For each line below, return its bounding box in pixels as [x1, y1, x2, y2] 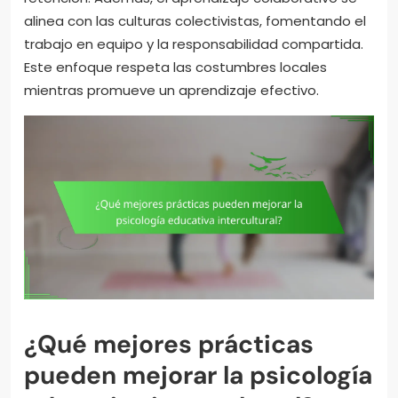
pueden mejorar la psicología [24, 359, 372, 393]
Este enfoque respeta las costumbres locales [24, 58, 327, 77]
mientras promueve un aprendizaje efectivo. [24, 81, 319, 100]
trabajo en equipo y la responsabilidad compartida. [24, 35, 363, 54]
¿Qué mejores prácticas [24, 328, 314, 362]
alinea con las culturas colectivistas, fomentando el [24, 12, 366, 31]
